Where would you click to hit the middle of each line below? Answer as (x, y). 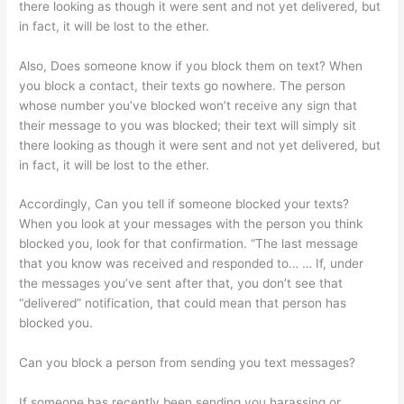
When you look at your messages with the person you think (191, 224)
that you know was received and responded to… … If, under (192, 264)
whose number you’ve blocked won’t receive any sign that (188, 105)
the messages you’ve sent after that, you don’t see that (181, 284)
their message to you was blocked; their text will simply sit (188, 125)
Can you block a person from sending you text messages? (188, 363)
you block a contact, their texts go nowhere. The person (183, 85)
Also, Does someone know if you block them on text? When (191, 65)
